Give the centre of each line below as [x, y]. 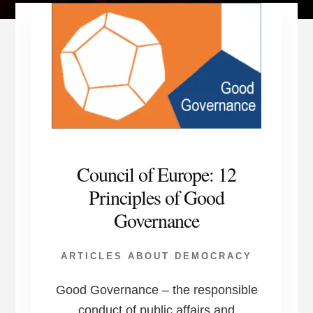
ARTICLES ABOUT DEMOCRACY [156, 256]
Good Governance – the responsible [156, 290]
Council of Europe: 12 [156, 174]
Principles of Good [156, 197]
